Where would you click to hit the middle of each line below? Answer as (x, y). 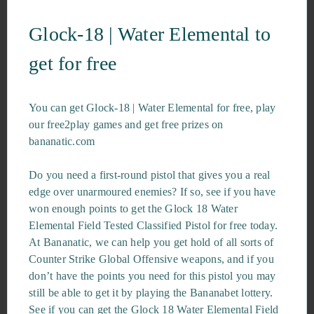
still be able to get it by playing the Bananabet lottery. (151, 293)
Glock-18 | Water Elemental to (150, 34)
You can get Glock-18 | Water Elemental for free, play (152, 108)
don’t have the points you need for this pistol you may (152, 276)
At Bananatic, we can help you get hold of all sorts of (151, 242)
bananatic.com (62, 141)
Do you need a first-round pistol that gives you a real (150, 175)
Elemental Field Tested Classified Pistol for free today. (153, 225)
